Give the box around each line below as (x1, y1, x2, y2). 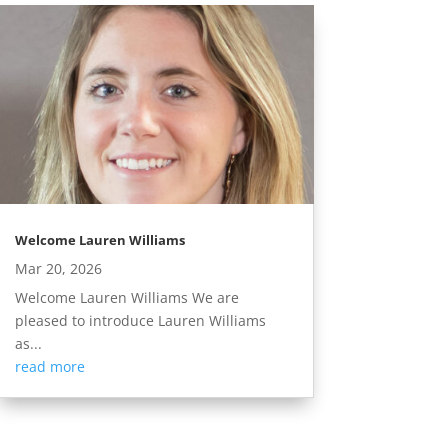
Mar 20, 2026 (14, 258, 102, 278)
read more (14, 356, 85, 376)
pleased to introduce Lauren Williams (14, 310, 266, 330)
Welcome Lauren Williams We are (14, 287, 239, 307)
